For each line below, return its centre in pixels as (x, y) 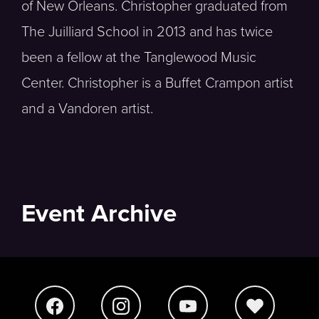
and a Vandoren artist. (87, 109)
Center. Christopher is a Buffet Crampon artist (157, 83)
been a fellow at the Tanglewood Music (139, 58)
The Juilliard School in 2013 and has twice (147, 32)
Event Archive (99, 214)
